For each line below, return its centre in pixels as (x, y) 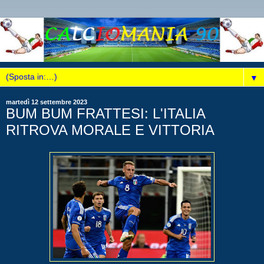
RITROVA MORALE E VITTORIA (110, 130)
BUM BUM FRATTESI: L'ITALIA (105, 113)
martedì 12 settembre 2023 (47, 102)
